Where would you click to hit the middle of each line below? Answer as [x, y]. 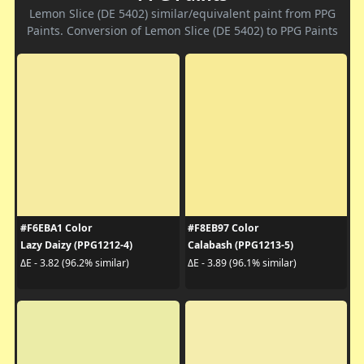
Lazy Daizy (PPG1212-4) [76, 245]
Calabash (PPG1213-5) [240, 245]
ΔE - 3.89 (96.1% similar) [242, 262]
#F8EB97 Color [223, 228]
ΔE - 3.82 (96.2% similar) [74, 262]
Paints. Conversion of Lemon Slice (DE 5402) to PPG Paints [182, 31]
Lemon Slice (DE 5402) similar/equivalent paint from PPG [182, 14]
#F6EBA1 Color [56, 228]
